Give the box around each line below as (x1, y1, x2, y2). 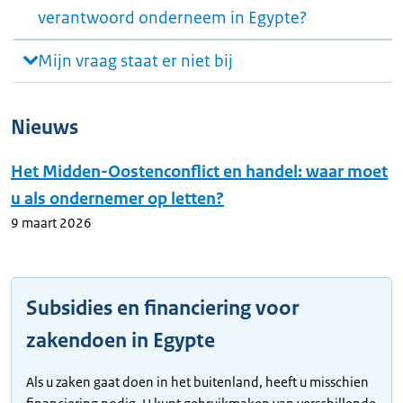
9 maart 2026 (11, 213, 92, 231)
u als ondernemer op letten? (11, 187, 224, 210)
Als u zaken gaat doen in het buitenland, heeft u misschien (26, 372, 369, 390)
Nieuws (11, 113, 78, 140)
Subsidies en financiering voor (26, 294, 299, 321)
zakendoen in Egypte (26, 327, 215, 354)
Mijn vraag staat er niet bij (38, 49, 233, 72)
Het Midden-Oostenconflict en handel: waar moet (11, 160, 388, 183)
